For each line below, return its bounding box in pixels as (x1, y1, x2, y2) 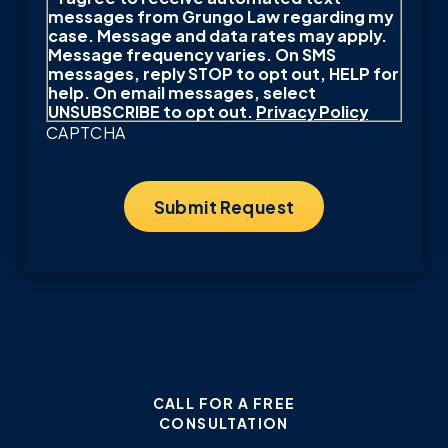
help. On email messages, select (48, 78, 316, 105)
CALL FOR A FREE (152, 390, 296, 414)
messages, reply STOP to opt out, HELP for (48, 59, 399, 86)
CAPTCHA (46, 118, 126, 145)
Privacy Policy (256, 97, 368, 124)
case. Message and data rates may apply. (48, 21, 387, 48)
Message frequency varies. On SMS (48, 40, 336, 67)
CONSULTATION (159, 410, 289, 434)
